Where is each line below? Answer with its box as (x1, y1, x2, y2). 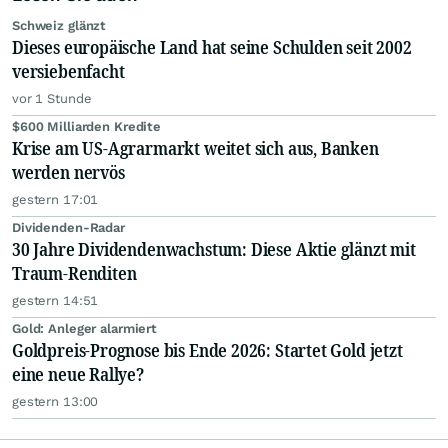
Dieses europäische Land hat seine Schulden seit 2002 (12, 35, 412, 59)
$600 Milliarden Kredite (12, 119, 162, 134)
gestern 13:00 (12, 394, 99, 409)
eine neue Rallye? (12, 362, 144, 386)
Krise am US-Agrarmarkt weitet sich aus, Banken (12, 136, 379, 160)
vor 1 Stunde (12, 91, 92, 106)
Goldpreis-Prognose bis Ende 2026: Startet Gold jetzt (12, 338, 403, 362)
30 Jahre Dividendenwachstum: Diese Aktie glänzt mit (12, 237, 416, 261)
